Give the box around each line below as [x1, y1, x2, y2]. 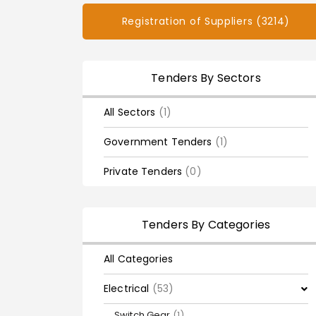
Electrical [104, 281, 152, 296]
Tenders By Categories [142, 217, 270, 233]
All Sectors [104, 105, 159, 119]
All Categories [104, 252, 173, 266]
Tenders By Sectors [151, 70, 261, 86]
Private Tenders [104, 164, 186, 178]
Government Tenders [104, 135, 215, 149]
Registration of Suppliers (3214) [121, 14, 291, 28]
